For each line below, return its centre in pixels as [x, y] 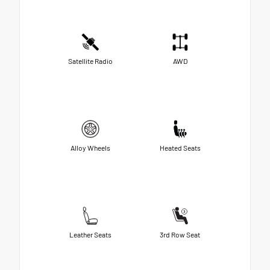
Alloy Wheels [90, 148]
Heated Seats [180, 148]
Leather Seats [90, 235]
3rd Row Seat [180, 235]
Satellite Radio [90, 61]
